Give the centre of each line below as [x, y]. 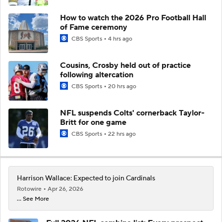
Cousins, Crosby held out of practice [125, 65]
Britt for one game [93, 122]
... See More [33, 199]
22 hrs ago [122, 134]
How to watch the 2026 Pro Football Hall [133, 18]
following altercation [97, 75]
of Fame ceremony [94, 27]
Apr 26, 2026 [65, 189]
